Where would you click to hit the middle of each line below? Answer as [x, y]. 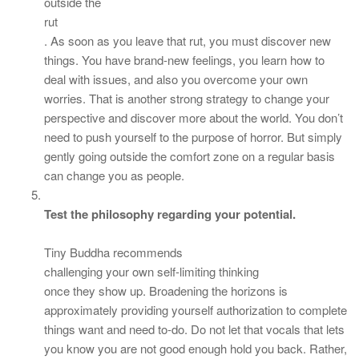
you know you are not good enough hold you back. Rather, [196, 348]
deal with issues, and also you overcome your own [176, 79]
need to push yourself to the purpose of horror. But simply [193, 137]
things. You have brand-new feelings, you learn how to [184, 60]
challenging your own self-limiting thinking [151, 271]
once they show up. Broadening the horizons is [166, 290]
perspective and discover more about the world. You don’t [194, 117]
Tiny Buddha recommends [113, 252]
